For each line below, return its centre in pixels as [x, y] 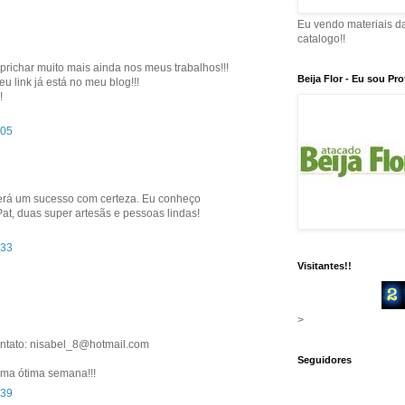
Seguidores [325, 360]
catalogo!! [321, 39]
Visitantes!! [325, 266]
